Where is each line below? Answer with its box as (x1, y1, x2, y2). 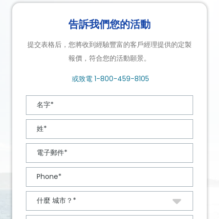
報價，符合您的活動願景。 (68, 53, 151, 64)
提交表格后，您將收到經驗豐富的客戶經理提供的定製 (27, 40, 192, 50)
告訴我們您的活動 (68, 18, 151, 31)
